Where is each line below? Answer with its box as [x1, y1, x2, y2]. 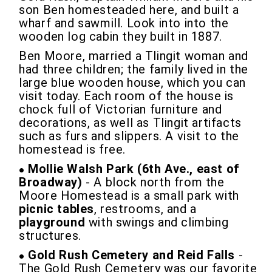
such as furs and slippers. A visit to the [19, 129, 239, 143]
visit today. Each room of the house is [19, 89, 234, 103]
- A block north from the [82, 175, 225, 189]
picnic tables [19, 202, 95, 216]
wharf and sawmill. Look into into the [19, 16, 229, 30]
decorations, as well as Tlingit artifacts [19, 115, 242, 130]
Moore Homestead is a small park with [19, 188, 239, 203]
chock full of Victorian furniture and [19, 102, 222, 117]
